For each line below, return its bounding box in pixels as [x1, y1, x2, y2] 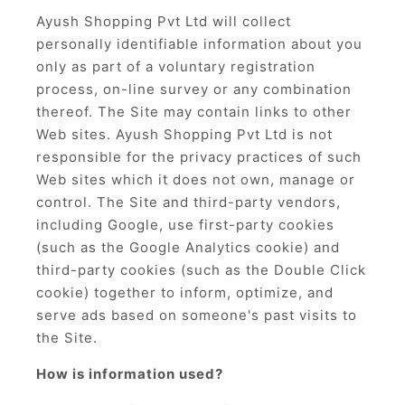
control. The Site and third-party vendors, [36, 193, 341, 211]
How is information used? [36, 365, 223, 382]
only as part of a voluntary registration [36, 58, 316, 75]
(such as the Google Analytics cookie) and [36, 239, 340, 256]
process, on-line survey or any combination [36, 80, 352, 98]
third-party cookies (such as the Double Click [36, 261, 366, 278]
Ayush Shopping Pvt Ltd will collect [36, 13, 291, 30]
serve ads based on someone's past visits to [36, 306, 357, 324]
